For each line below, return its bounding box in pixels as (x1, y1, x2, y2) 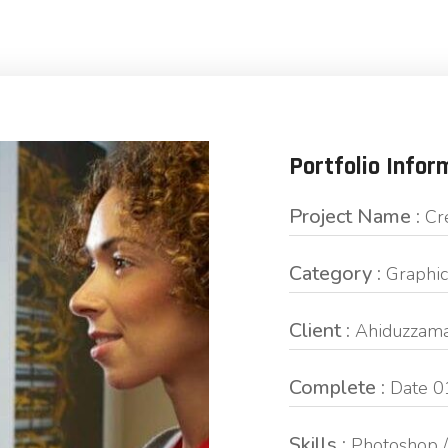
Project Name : (289, 203, 420, 230)
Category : (289, 260, 381, 287)
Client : (289, 317, 350, 344)
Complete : (289, 374, 385, 401)
